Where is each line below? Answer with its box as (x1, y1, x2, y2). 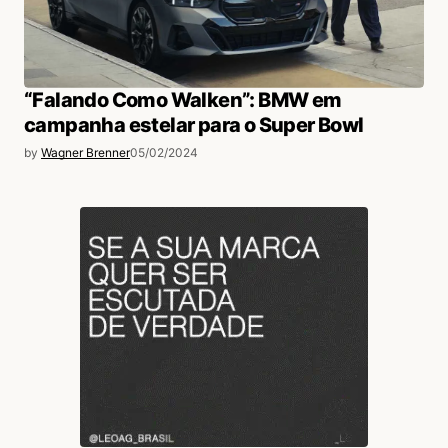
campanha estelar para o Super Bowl (24, 112, 364, 137)
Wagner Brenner (41, 144, 130, 160)
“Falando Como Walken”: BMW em (24, 87, 342, 112)
